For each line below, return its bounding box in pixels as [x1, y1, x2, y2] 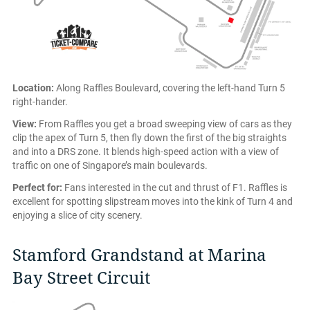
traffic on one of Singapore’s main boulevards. [12, 159, 208, 171]
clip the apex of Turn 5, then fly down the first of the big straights [12, 131, 286, 143]
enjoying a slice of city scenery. [12, 209, 143, 221]
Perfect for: [12, 181, 62, 193]
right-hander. [12, 95, 68, 107]
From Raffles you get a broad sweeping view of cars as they [37, 118, 292, 129]
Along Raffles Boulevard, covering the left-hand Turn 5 [54, 82, 285, 93]
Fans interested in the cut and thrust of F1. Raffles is [62, 181, 287, 193]
